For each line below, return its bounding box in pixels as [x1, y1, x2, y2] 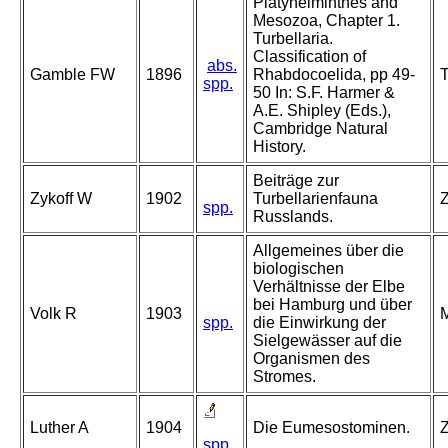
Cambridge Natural [253, 120, 388, 138]
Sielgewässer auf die [253, 332, 402, 350]
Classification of [253, 48, 366, 66]
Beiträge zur [253, 172, 339, 190]
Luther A [30, 419, 89, 437]
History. [253, 138, 306, 156]
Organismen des [253, 350, 370, 368]
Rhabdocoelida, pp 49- [253, 66, 415, 84]
